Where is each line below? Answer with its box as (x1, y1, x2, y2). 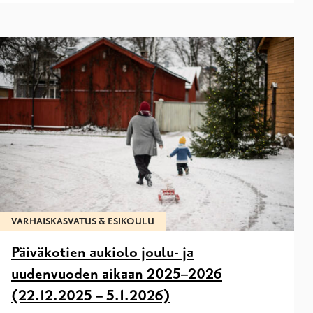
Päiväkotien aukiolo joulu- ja (11, 244, 194, 263)
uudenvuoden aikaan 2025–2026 (11, 265, 222, 284)
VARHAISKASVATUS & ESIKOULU (11, 216, 154, 228)
